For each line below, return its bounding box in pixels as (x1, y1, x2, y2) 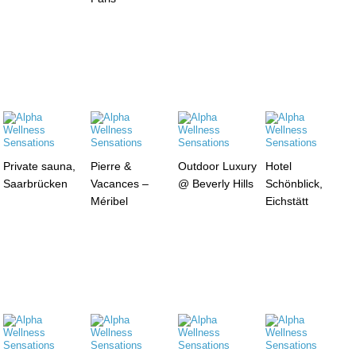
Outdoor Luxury (177, 159, 257, 172)
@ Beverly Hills (177, 176, 253, 190)
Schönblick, (265, 176, 323, 190)
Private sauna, (3, 159, 76, 172)
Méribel (91, 194, 129, 207)
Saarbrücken (3, 176, 68, 190)
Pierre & (91, 159, 132, 172)
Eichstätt (265, 194, 308, 207)
